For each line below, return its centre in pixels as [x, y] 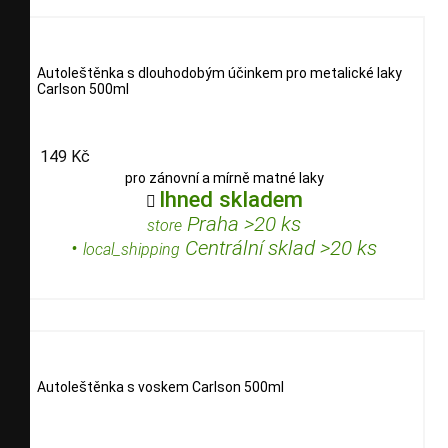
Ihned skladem [230, 198]
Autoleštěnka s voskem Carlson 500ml [160, 386]
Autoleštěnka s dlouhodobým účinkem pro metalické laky [219, 73]
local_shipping [131, 249]
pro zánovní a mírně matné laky [224, 177]
